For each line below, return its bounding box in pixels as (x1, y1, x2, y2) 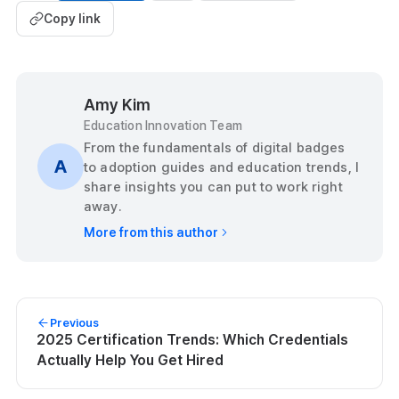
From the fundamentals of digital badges (84, 139, 346, 156)
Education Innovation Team (84, 118, 243, 133)
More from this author (84, 224, 218, 240)
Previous (50, 315, 99, 330)
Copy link (44, 11, 101, 26)
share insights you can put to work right (84, 178, 343, 195)
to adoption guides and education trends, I (84, 159, 360, 175)
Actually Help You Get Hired (37, 351, 224, 369)
